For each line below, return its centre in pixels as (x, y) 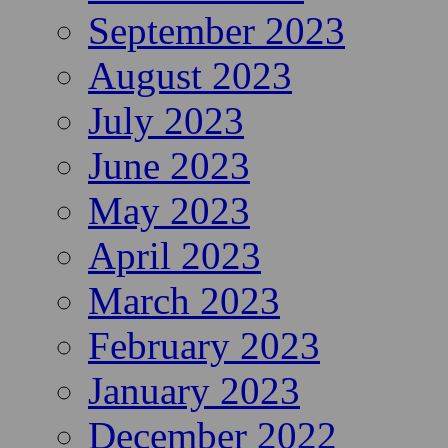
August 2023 (190, 76)
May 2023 (169, 211)
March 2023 (184, 301)
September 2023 (216, 31)
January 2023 (194, 391)
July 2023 (166, 121)
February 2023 (204, 346)
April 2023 (174, 256)
